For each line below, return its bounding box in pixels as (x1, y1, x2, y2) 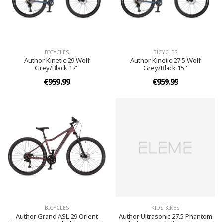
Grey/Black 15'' (143, 63, 187, 72)
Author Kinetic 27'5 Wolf (130, 56, 201, 65)
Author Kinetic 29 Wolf (24, 56, 90, 65)
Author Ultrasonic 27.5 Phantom (118, 212, 212, 221)
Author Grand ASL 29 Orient (16, 212, 98, 221)
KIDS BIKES (151, 204, 180, 211)
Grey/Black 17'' (35, 63, 79, 72)
